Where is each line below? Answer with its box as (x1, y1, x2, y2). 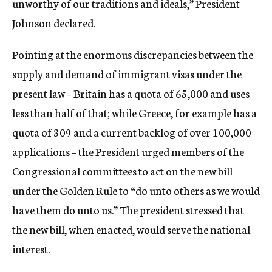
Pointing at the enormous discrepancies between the (12, 46, 253, 62)
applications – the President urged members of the (12, 143, 244, 159)
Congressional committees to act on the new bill (12, 163, 233, 178)
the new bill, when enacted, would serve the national (12, 221, 250, 237)
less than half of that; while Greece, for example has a (12, 104, 257, 120)
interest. (12, 240, 50, 256)
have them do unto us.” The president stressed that (12, 202, 244, 217)
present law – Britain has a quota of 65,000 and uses (12, 85, 250, 101)
